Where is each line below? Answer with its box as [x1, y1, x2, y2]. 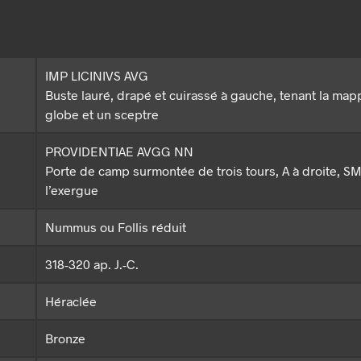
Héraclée [45, 293, 97, 309]
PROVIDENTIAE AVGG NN [45, 143, 193, 160]
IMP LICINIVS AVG [45, 68, 148, 84]
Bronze [45, 330, 85, 346]
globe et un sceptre [45, 106, 159, 122]
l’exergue [45, 182, 98, 198]
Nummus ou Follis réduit [45, 219, 186, 235]
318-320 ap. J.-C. [45, 256, 139, 272]
